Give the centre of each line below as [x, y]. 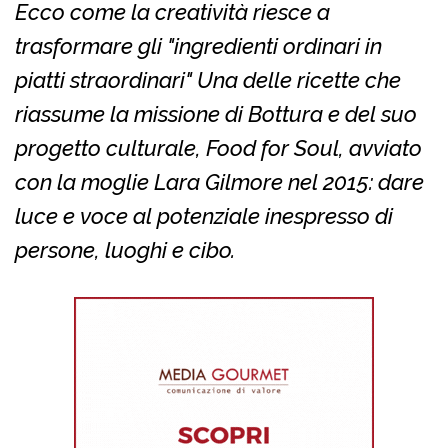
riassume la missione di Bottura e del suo [216, 113]
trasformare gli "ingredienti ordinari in [198, 45]
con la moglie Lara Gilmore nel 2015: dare [219, 181]
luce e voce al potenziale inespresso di [204, 215]
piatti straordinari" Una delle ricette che [208, 79]
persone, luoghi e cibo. [125, 249]
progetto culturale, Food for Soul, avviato [218, 147]
